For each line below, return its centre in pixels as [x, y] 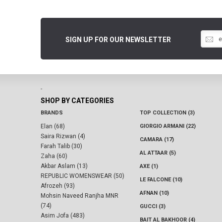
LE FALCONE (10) [161, 180]
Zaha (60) [54, 156]
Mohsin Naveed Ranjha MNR [80, 196]
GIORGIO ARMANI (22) [168, 126]
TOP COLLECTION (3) [167, 113]
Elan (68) [53, 127]
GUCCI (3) [153, 207]
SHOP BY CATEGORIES [77, 101]
